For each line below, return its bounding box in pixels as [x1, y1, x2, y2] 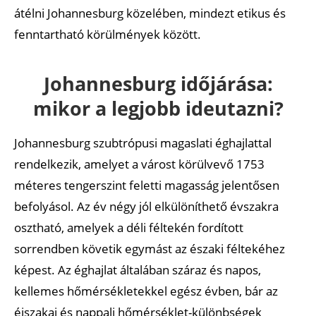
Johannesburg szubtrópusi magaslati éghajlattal [14, 134, 272, 151]
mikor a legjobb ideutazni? [32, 95, 284, 121]
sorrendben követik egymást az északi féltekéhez [14, 240, 285, 257]
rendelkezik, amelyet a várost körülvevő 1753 [14, 155, 265, 172]
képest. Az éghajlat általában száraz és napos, [14, 261, 261, 278]
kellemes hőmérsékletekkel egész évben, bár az [14, 282, 278, 299]
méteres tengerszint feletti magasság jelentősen [14, 176, 279, 193]
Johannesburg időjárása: [43, 70, 273, 97]
